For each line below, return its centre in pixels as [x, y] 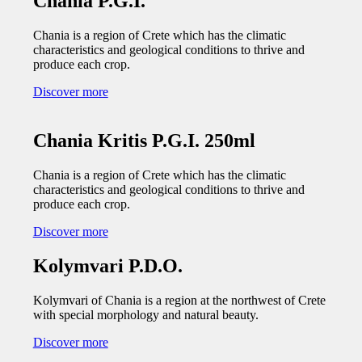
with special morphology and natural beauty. [145, 314]
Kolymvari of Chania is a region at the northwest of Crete [179, 300]
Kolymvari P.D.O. [107, 266]
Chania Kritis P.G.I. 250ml [144, 141]
